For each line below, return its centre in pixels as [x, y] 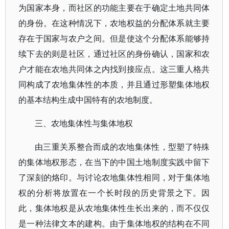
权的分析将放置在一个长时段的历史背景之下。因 [114, 193]
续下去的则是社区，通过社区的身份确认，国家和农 [114, 54]
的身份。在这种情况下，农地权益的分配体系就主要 [114, 23]
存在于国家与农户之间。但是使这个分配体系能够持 [114, 38]
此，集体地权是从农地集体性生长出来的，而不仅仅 [114, 208]
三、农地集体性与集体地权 [84, 123]
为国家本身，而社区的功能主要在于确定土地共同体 [114, 8]
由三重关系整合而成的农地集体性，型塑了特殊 [122, 147]
